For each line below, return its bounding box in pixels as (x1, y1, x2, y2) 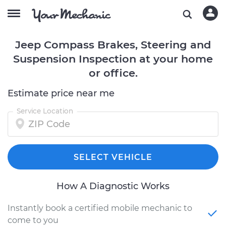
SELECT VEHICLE (74, 152, 152, 162)
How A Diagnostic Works (56, 181, 169, 192)
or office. (88, 67, 138, 79)
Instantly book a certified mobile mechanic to (8, 203, 192, 213)
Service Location (16, 106, 74, 116)
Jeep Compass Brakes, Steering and (15, 38, 211, 51)
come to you (8, 215, 59, 225)
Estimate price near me (8, 88, 115, 99)
